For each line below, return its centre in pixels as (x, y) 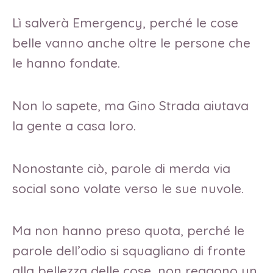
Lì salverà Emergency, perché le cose (125, 23)
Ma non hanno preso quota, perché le (128, 231)
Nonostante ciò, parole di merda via (121, 168)
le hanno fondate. (66, 63)
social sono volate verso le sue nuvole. (128, 188)
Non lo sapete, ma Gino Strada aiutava (130, 105)
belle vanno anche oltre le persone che (131, 43)
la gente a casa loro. (74, 125)
